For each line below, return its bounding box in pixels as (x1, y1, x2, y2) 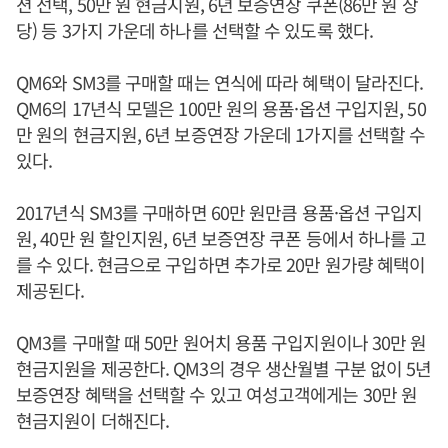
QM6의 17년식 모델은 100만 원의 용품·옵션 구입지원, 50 (16, 94, 426, 121)
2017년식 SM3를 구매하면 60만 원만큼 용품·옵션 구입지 (16, 198, 423, 225)
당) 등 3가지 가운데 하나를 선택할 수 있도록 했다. (16, 16, 373, 43)
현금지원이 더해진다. (16, 406, 170, 433)
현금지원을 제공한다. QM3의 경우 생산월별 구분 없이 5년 (16, 354, 432, 381)
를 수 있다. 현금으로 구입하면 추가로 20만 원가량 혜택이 (16, 250, 426, 277)
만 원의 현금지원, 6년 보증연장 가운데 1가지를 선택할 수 (16, 120, 426, 147)
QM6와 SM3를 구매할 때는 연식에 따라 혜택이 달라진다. (16, 68, 424, 95)
